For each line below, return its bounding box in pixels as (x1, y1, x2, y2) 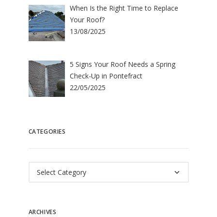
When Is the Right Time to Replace (70, 3, 178, 13)
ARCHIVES (28, 207, 57, 216)
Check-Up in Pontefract (70, 71, 142, 81)
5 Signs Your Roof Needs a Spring (70, 60, 175, 69)
